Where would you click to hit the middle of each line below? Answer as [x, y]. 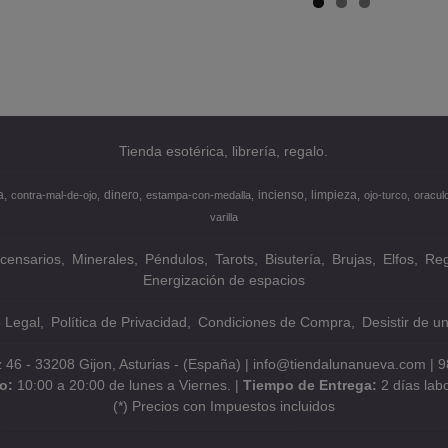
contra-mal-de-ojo [54, 195]
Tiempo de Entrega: [311, 385]
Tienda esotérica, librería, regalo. [224, 151]
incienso [281, 195]
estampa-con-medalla [199, 195]
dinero [122, 195]
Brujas [352, 259]
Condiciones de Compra [275, 322]
